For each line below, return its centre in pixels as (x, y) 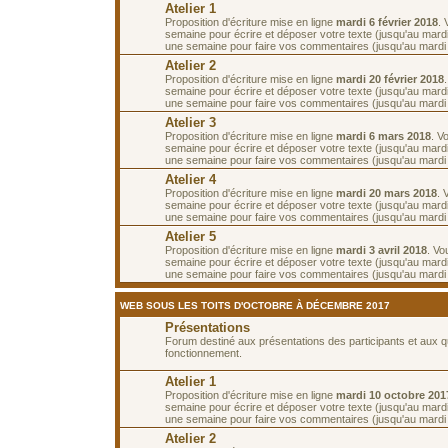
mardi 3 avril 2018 (381, 249)
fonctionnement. (203, 352)
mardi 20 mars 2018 (386, 192)
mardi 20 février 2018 (390, 78)
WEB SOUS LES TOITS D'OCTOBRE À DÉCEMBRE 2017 (255, 305)
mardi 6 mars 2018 (383, 135)
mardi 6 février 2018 (387, 21)
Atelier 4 (190, 179)
